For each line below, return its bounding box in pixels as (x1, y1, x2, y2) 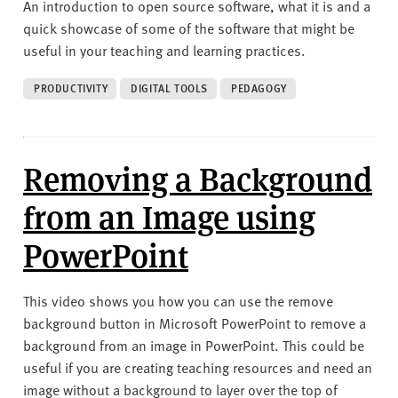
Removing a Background (23, 155, 372, 200)
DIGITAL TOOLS (131, 80, 209, 96)
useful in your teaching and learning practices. (23, 39, 306, 60)
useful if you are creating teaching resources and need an (23, 356, 372, 377)
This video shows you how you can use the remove (23, 290, 333, 310)
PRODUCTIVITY (34, 80, 108, 96)
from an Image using (23, 193, 315, 238)
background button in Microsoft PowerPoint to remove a (23, 312, 366, 332)
